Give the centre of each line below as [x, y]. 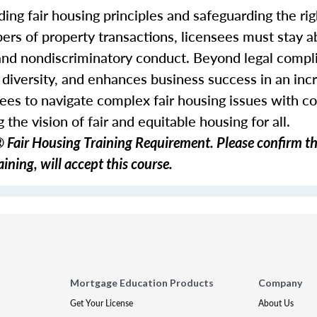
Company [280, 283]
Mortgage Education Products [142, 283]
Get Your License [102, 303]
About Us [276, 303]
